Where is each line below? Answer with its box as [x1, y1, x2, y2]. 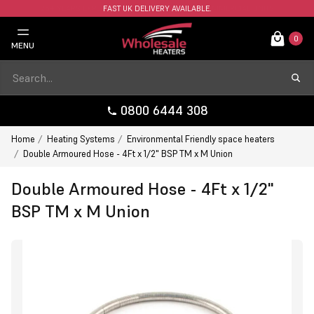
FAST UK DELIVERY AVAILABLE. [103, 4, 211, 13]
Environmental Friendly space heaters [127, 133, 275, 145]
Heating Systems [47, 133, 115, 145]
